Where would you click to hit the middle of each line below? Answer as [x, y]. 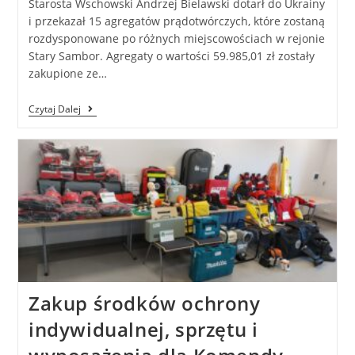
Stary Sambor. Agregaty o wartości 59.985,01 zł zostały [171, 55]
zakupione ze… [67, 73]
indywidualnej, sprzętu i [143, 330]
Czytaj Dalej [54, 109]
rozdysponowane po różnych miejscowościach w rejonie [176, 38]
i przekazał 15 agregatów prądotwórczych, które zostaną [176, 21]
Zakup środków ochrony [144, 303]
